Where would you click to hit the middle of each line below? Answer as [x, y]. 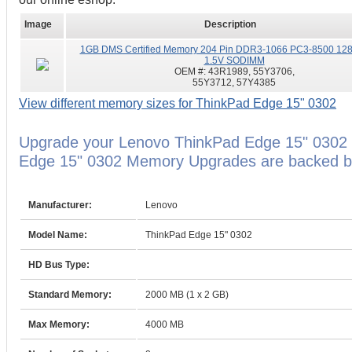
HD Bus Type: [59, 265]
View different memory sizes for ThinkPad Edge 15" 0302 [178, 103]
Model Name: [58, 235]
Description [230, 24]
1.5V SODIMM [234, 60]
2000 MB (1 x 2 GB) [187, 295]
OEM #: [191, 71]
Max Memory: [59, 324]
